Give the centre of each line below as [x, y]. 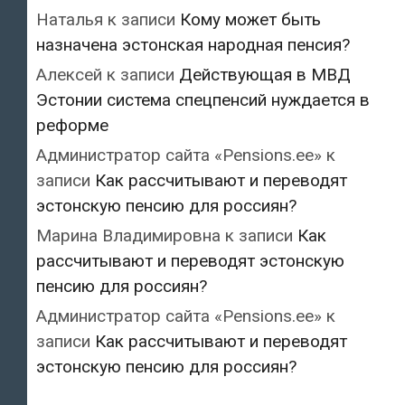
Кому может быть [250, 19]
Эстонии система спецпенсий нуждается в [203, 99]
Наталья [70, 19]
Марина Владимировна [128, 235]
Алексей [69, 74]
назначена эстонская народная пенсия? [193, 44]
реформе [72, 125]
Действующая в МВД [265, 74]
